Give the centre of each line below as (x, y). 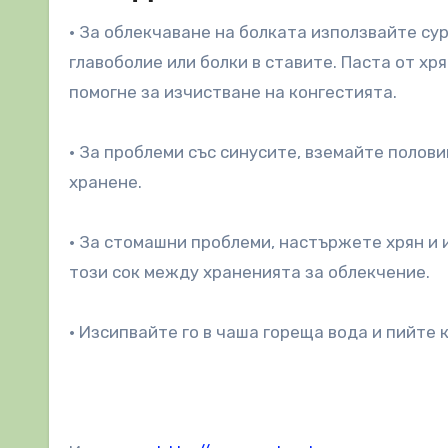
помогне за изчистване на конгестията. (233, 92)
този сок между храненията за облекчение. (249, 272)
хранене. (105, 182)
